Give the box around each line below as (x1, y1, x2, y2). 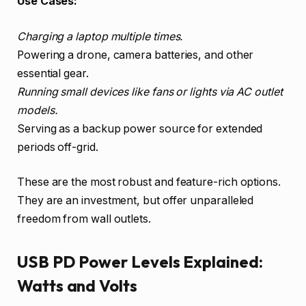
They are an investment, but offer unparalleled (17, 194, 254, 208)
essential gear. (17, 66, 89, 80)
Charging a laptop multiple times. (17, 29, 184, 43)
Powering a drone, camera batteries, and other (17, 48, 254, 61)
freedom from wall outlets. (17, 212, 151, 226)
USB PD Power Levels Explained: (17, 251, 263, 273)
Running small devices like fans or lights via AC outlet (17, 85, 283, 98)
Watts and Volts (17, 275, 137, 296)
